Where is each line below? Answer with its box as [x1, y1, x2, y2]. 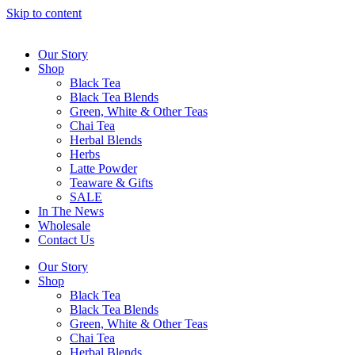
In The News [38, 204, 104, 218]
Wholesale [38, 219, 90, 232]
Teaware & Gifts [70, 176, 153, 189]
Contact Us [38, 233, 94, 246]
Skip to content [6, 6, 82, 20]
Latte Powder [70, 162, 137, 175]
